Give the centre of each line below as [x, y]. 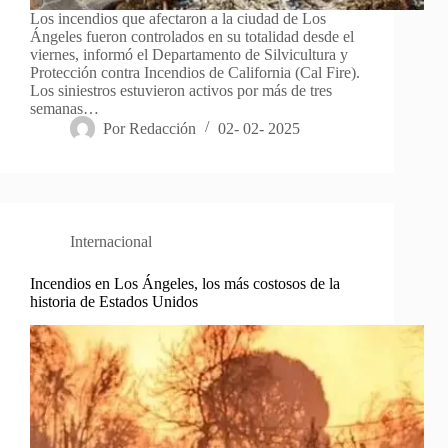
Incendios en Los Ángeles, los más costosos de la [185, 283]
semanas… [64, 108]
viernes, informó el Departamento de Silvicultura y [189, 54]
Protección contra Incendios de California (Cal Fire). [195, 72]
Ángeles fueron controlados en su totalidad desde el [192, 36]
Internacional [111, 241]
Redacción [163, 128]
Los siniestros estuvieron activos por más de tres [181, 90]
